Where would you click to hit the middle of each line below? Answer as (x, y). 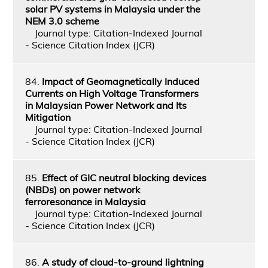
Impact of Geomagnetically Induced (121, 81)
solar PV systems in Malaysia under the (112, 9)
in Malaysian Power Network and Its (106, 105)
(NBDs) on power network (82, 189)
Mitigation (48, 117)
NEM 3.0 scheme (62, 21)
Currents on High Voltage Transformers (112, 93)
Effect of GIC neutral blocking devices (124, 177)
